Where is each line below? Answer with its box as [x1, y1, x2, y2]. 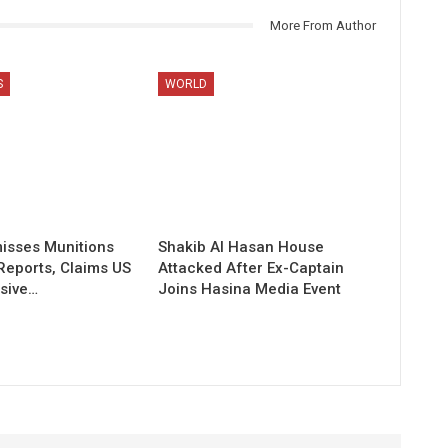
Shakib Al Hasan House [158, 238, 325, 257]
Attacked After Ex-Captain [158, 259, 345, 278]
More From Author [269, 17, 376, 33]
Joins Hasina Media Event [158, 280, 342, 299]
